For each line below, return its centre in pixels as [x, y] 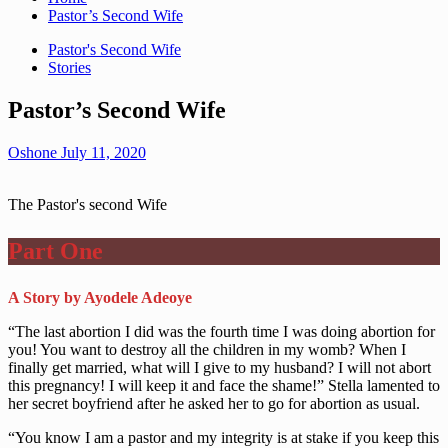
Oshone [34, 152]
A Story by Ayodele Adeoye [100, 297]
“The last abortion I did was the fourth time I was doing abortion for [221, 331]
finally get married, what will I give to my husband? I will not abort [219, 367]
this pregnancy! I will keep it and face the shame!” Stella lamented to [224, 385]
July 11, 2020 [103, 152]
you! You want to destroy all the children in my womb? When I [207, 349]
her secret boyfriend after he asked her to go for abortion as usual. [214, 403]
